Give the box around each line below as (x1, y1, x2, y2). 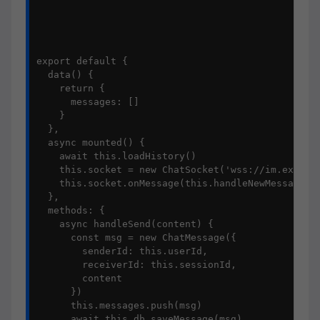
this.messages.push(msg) (36, 300, 202, 311)
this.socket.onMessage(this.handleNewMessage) (36, 178, 311, 189)
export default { (36, 56, 128, 66)
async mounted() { (36, 137, 145, 148)
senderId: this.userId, (36, 246, 208, 256)
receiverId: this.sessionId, (36, 259, 236, 270)
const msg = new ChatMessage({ (36, 232, 236, 243)
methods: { (36, 205, 105, 216)
